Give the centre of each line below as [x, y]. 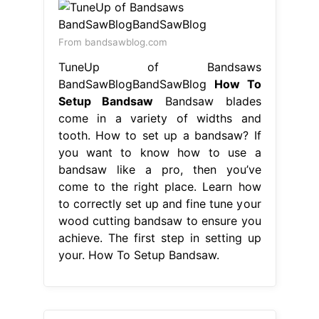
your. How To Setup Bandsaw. [138, 255]
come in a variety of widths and [159, 118]
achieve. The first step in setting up [159, 237]
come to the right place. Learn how [159, 186]
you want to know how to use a [159, 152]
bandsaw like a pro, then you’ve [159, 169]
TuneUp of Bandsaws [159, 67]
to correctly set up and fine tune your [159, 203]
